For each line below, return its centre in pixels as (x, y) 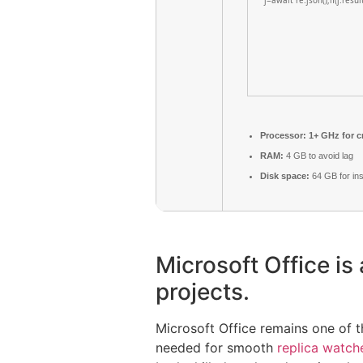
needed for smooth (216, 348)
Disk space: (285, 176)
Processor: (283, 136)
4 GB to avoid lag (318, 156)
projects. (203, 292)
